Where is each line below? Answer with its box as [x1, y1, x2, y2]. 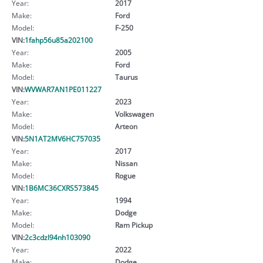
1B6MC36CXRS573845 [25, 183, 99, 193]
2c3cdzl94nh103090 [25, 232, 90, 242]
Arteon [114, 121, 137, 131]
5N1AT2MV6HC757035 [25, 133, 100, 143]
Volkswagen [114, 109, 154, 119]
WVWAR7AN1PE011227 [25, 84, 102, 94]
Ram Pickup [114, 220, 153, 230]
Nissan [114, 158, 137, 168]
